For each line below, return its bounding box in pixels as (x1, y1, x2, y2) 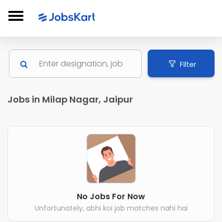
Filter (179, 59, 196, 69)
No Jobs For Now (77, 190, 145, 202)
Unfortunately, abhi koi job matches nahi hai (34, 203, 188, 213)
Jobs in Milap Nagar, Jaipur (7, 93, 133, 106)
